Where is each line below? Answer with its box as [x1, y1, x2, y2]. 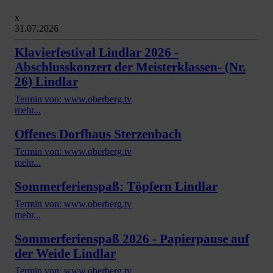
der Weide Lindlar [15, 246, 116, 260]
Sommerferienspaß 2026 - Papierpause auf [15, 231, 249, 246]
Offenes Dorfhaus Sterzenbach [15, 126, 182, 141]
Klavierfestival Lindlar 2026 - [15, 44, 179, 59]
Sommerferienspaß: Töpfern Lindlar [15, 179, 218, 193]
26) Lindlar [15, 74, 78, 88]
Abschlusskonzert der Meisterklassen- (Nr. [15, 59, 246, 74]
